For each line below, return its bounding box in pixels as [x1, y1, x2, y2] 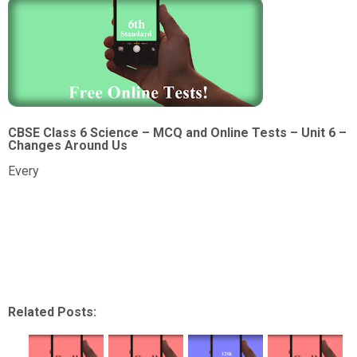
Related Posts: [8, 304, 96, 320]
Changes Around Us [8, 138, 127, 153]
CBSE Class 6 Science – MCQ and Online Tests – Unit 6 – [8, 125, 347, 140]
